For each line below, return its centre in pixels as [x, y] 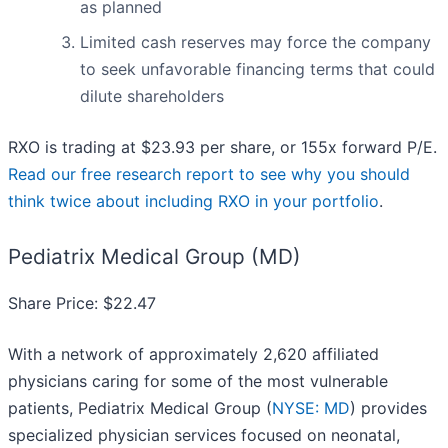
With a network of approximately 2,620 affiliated [193, 354]
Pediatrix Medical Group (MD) [154, 257]
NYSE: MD [311, 408]
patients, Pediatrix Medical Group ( [140, 408]
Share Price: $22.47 [82, 303]
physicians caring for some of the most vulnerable [198, 381]
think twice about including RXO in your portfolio [193, 201]
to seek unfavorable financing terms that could [257, 69]
